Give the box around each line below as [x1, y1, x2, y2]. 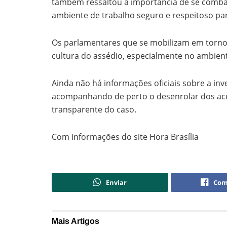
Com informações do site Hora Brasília [52, 131, 199, 143]
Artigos [71, 217, 99, 226]
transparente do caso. [52, 104, 136, 116]
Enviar [106, 178, 127, 187]
